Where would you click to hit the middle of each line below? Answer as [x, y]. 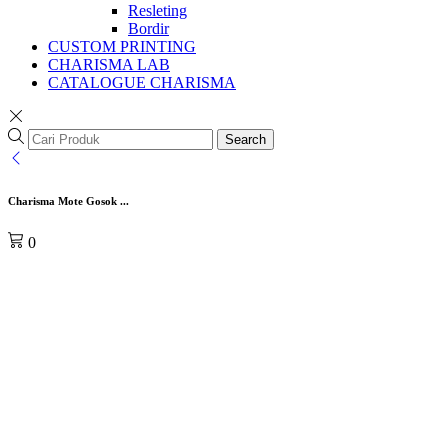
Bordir [148, 28]
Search [245, 139]
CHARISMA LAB [109, 64]
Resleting [157, 10]
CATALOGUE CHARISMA [142, 82]
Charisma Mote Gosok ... [68, 200]
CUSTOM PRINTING [122, 46]
